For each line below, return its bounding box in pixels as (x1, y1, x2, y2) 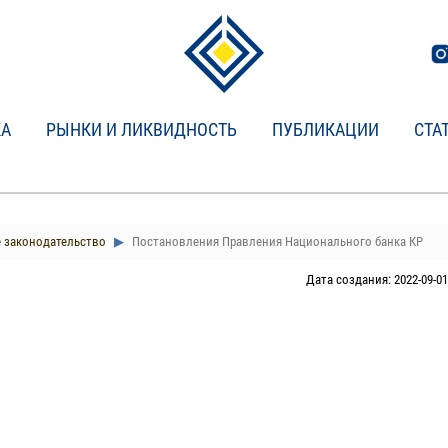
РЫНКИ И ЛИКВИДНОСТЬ (46, 119, 237, 140)
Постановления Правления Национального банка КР (128, 234, 423, 249)
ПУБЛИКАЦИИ (272, 119, 379, 140)
